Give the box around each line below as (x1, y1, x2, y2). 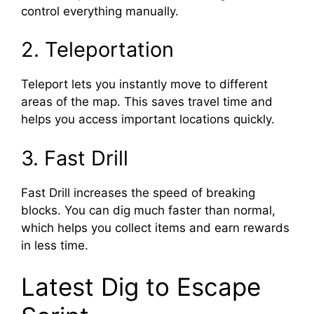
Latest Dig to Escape (21, 272, 261, 302)
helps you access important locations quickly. (21, 112, 275, 127)
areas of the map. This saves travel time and (21, 95, 273, 109)
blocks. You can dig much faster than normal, (21, 203, 275, 217)
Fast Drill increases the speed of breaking (21, 185, 255, 200)
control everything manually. (21, 4, 179, 18)
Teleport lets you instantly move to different (21, 77, 268, 92)
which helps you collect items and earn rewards (21, 220, 289, 235)
